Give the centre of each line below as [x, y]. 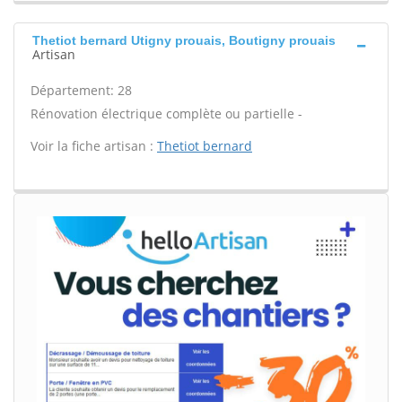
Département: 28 [81, 90]
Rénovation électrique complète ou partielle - [166, 114]
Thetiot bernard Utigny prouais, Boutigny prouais [184, 40]
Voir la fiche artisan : [94, 146]
